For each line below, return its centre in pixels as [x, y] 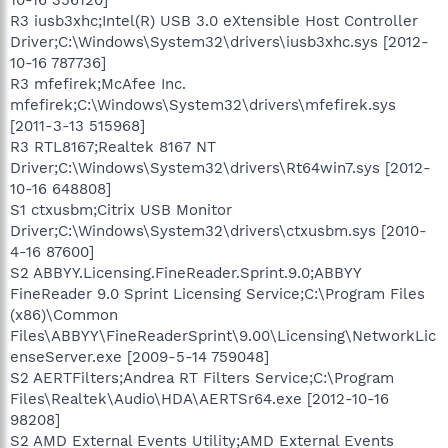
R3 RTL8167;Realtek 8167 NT [113, 146]
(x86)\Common [64, 314]
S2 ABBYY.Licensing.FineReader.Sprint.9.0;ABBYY [185, 272]
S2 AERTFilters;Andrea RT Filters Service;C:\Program [202, 377]
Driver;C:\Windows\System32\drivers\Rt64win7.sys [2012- [220, 167]
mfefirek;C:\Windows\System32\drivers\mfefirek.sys [203, 104]
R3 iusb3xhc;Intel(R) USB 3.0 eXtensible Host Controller [214, 20]
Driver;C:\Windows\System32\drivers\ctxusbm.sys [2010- [218, 230]
